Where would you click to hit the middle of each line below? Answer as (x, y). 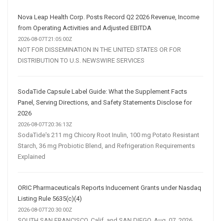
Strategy (110, 16)
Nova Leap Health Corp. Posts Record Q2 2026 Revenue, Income (109, 17)
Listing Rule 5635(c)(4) (50, 198)
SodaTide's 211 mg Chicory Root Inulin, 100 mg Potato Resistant (109, 135)
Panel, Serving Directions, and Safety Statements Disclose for (105, 102)
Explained (32, 156)
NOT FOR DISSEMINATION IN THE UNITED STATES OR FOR (99, 49)
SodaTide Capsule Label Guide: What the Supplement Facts (102, 91)
